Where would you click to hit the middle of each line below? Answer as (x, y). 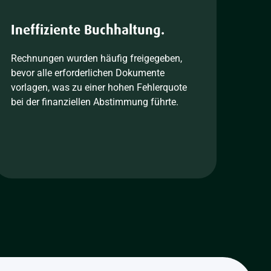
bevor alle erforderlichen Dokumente (87, 73)
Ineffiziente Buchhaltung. (87, 30)
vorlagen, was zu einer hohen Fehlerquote (99, 87)
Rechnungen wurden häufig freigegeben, (96, 58)
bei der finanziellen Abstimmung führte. (94, 102)
